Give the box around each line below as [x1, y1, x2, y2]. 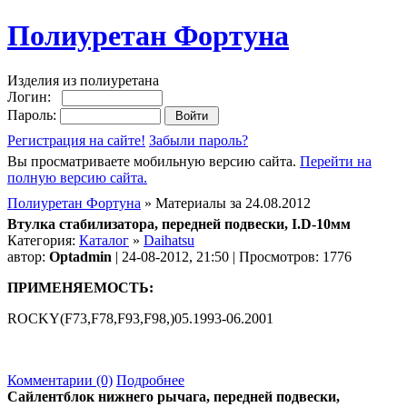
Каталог [79, 232, 129, 248]
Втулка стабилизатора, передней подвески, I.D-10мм [7, 215, 351, 232]
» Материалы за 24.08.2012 [141, 194, 311, 211]
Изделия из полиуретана [7, 72, 159, 88]
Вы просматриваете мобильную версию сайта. [7, 153, 300, 169]
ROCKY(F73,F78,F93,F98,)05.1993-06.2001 [7, 310, 273, 326]
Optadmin [49, 248, 112, 264]
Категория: [7, 232, 79, 248]
